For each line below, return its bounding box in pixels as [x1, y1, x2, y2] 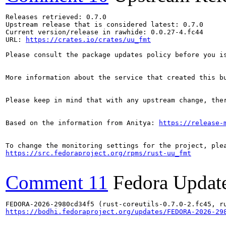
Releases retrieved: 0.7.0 [6, 13, 106, 21]
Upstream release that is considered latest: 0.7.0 [6, 20, 203, 28]
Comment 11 [6, 171, 108, 193]
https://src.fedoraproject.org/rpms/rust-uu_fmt [6, 149, 191, 157]
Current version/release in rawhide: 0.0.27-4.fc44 [6, 28, 203, 36]
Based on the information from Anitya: [6, 119, 159, 127]
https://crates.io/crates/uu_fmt [26, 35, 151, 43]
